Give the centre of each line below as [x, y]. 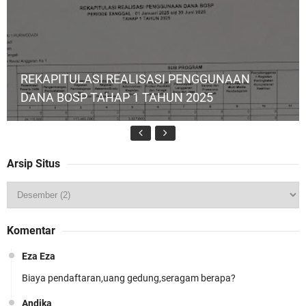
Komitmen [49, 235]
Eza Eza [39, 256]
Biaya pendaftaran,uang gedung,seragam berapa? [129, 278]
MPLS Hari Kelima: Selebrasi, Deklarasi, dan [139, 216]
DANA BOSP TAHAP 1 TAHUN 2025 [117, 98]
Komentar [31, 231]
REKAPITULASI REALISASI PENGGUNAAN [135, 80]
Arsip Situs [33, 164]
